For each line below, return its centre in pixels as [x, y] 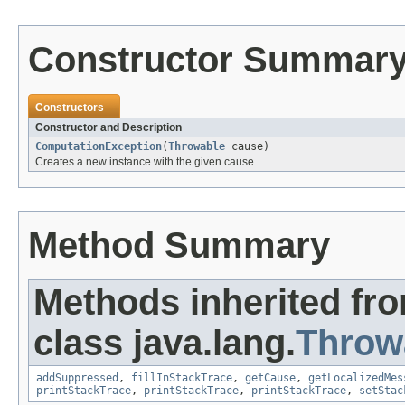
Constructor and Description [108, 128]
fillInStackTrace [182, 378]
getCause [270, 378]
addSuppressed [77, 378]
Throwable [197, 147]
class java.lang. [165, 343]
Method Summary [179, 245]
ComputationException [99, 147]
